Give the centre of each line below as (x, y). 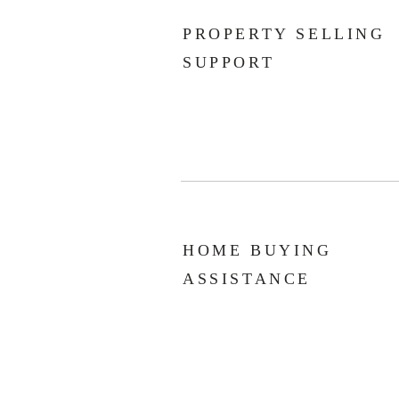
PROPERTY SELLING (284, 34)
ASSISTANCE (247, 279)
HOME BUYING (257, 250)
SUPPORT (229, 62)
